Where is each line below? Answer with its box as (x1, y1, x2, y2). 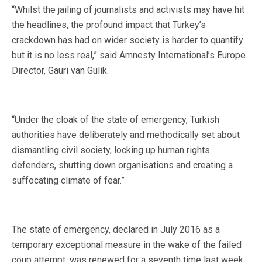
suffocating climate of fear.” (12, 175, 125, 187)
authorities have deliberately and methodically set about (12, 129, 240, 141)
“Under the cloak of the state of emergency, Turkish (12, 114, 219, 126)
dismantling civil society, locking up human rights (12, 144, 210, 156)
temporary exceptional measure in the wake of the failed (12, 239, 242, 251)
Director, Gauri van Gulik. (12, 65, 109, 77)
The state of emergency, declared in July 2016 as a (12, 224, 220, 236)
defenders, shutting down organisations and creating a (12, 160, 233, 171)
